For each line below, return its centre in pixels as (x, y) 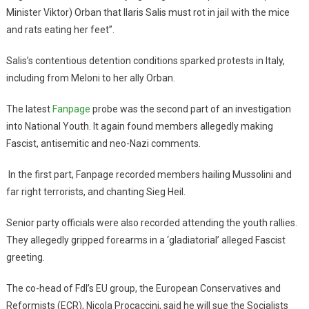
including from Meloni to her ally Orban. (90, 78)
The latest (29, 109)
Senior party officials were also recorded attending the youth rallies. (151, 223)
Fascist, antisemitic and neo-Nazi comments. (103, 144)
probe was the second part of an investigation (190, 109)
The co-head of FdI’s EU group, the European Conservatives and (143, 289)
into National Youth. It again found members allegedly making (139, 127)
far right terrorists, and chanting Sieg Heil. (96, 192)
